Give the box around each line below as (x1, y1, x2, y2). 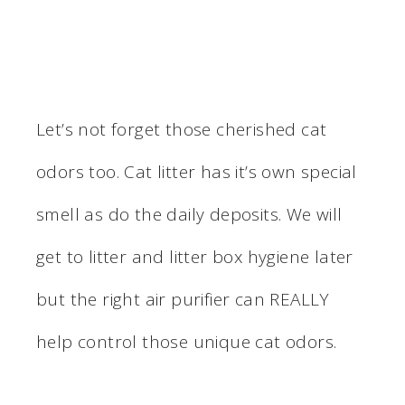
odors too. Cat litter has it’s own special (36, 159, 357, 184)
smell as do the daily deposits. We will (36, 202, 343, 226)
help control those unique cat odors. (36, 329, 337, 353)
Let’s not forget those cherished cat (36, 117, 327, 141)
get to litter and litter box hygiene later (36, 244, 353, 268)
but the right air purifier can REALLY (36, 287, 330, 311)
